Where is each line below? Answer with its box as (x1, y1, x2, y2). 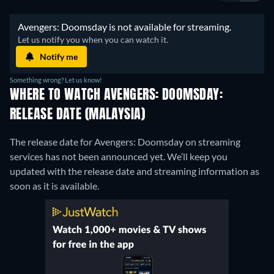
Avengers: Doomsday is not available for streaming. (18, 21, 233, 33)
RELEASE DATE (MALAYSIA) (10, 108, 146, 122)
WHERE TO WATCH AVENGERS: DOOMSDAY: (10, 89, 223, 103)
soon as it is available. (10, 180, 99, 192)
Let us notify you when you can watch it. (18, 34, 170, 45)
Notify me (40, 51, 78, 62)
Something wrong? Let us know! (10, 76, 102, 84)
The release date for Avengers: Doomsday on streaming (10, 136, 240, 148)
